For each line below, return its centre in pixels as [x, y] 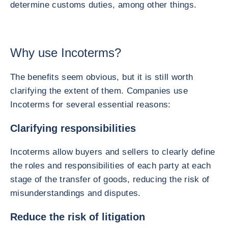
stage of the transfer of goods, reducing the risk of [110, 179]
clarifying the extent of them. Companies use [99, 91]
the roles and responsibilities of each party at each [111, 166]
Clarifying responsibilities [73, 128]
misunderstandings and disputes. [76, 193]
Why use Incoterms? [66, 53]
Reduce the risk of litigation [78, 217]
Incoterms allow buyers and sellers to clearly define [113, 152]
